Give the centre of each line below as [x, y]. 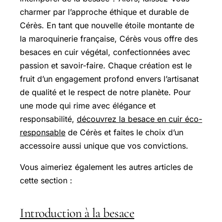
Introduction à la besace [77, 213]
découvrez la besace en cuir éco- [139, 119]
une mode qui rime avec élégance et [88, 106]
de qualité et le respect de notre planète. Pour [105, 92]
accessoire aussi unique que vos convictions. [104, 146]
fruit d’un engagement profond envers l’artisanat [109, 79]
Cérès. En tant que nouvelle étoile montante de [107, 26]
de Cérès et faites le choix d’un [124, 133]
